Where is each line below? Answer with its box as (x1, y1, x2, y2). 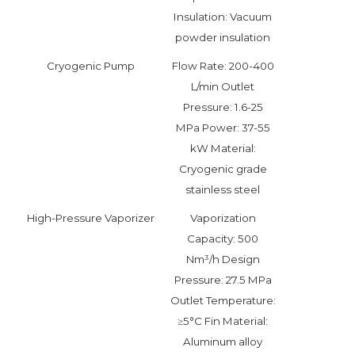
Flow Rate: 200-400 (171, 59, 274, 73)
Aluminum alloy (183, 335, 262, 349)
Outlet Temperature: (170, 294, 276, 307)
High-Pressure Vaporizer (27, 212, 155, 225)
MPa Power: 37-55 (175, 121, 270, 135)
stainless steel (185, 183, 260, 197)
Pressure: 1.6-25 (182, 101, 263, 114)
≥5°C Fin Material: (177, 315, 268, 328)
